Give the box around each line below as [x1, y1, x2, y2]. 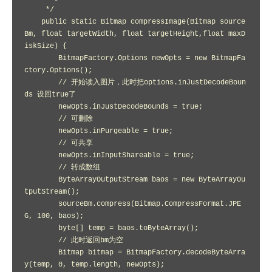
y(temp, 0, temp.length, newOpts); [24, 260, 165, 269]
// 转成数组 [24, 163, 58, 172]
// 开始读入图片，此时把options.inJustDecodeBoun [24, 78, 58, 87]
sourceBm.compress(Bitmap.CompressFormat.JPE [24, 200, 58, 208]
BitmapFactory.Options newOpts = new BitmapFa [24, 54, 58, 63]
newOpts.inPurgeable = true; [24, 127, 58, 135]
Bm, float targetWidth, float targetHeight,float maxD [24, 30, 245, 38]
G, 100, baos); [24, 212, 84, 220]
